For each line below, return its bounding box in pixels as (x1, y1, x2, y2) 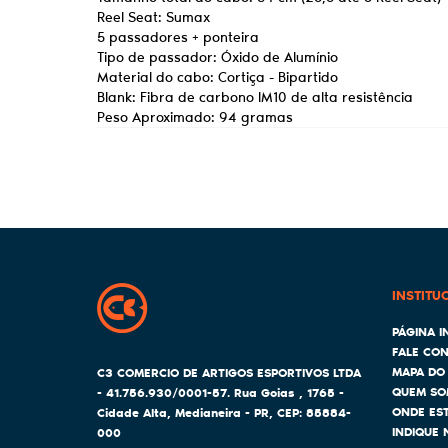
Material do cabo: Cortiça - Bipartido (97, 67, 338, 87)
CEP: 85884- (277, 404, 351, 421)
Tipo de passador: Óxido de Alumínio (97, 47, 338, 67)
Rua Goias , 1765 (234, 384, 335, 401)
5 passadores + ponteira (97, 27, 259, 47)
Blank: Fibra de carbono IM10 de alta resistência (97, 87, 413, 107)
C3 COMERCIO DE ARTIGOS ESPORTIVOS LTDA (97, 364, 361, 381)
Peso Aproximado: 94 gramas (97, 107, 293, 127)
